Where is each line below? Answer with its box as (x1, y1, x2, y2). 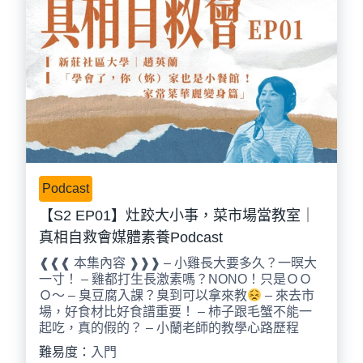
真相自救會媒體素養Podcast (39, 229, 223, 246)
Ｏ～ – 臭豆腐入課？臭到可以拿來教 (39, 288, 247, 303)
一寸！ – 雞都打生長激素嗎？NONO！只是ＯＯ (39, 272, 312, 287)
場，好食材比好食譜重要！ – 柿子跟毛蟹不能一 (39, 305, 312, 319)
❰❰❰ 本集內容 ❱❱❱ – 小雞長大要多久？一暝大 (39, 256, 317, 271)
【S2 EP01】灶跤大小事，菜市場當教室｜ (39, 207, 315, 224)
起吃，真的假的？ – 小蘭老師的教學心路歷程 (39, 321, 299, 335)
